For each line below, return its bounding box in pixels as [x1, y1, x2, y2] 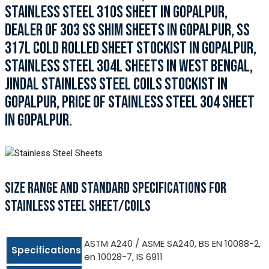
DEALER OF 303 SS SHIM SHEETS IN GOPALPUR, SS [5, 20, 250, 40]
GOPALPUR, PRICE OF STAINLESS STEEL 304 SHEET [5, 92, 255, 112]
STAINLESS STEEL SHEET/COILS [5, 197, 151, 216]
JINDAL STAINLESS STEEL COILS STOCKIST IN [5, 74, 228, 94]
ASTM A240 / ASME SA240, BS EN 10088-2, [84, 237, 261, 250]
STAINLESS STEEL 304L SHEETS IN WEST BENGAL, [5, 56, 253, 76]
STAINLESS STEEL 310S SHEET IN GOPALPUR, [5, 2, 228, 22]
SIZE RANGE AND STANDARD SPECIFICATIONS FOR [5, 179, 226, 198]
